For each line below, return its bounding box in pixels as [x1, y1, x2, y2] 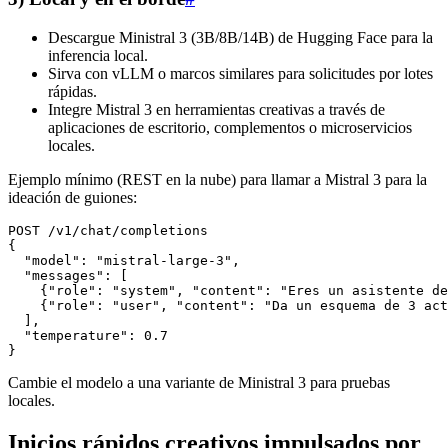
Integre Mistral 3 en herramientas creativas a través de [48, 100, 385, 118]
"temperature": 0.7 [8, 327, 168, 343]
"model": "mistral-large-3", [8, 252, 240, 268]
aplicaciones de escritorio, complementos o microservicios [48, 118, 412, 136]
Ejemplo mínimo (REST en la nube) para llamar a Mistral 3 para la [8, 170, 427, 188]
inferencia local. [48, 46, 148, 64]
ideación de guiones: [8, 188, 137, 206]
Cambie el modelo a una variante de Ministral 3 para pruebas [8, 373, 390, 391]
